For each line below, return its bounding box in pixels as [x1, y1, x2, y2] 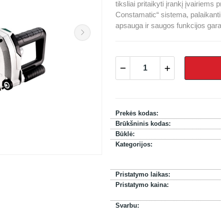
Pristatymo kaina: [115, 181, 169, 188]
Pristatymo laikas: [115, 171, 170, 178]
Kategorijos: [115, 141, 152, 148]
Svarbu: [115, 202, 139, 209]
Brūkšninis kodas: [115, 120, 171, 127]
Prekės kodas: [115, 110, 158, 117]
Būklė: [115, 130, 135, 138]
